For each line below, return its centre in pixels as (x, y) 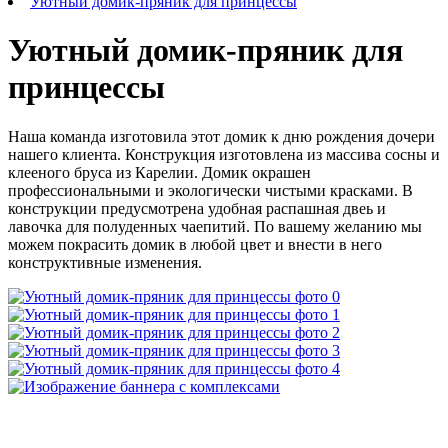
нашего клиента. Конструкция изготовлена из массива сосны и (224, 154)
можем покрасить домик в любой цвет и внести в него (195, 244)
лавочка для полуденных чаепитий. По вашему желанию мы (215, 226)
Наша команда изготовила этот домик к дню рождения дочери (221, 136)
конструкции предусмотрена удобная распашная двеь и (197, 208)
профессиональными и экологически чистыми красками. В (210, 190)
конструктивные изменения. (105, 262)
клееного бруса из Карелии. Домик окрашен (159, 172)
